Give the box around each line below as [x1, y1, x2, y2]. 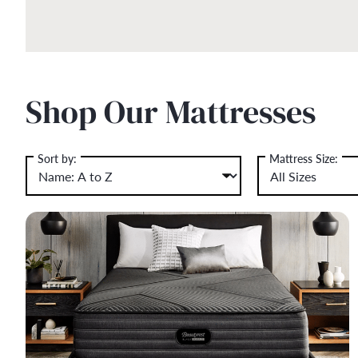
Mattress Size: [268, 150, 338, 166]
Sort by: [37, 150, 77, 166]
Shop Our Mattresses [25, 90, 316, 133]
